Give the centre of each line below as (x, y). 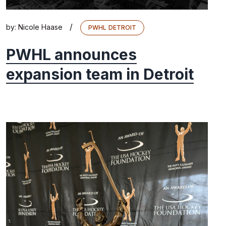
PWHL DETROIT (112, 28)
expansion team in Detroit (100, 74)
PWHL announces (71, 55)
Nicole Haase (40, 27)
